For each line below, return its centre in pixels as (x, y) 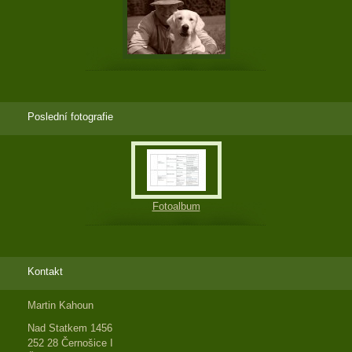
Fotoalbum (176, 207)
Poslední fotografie (70, 117)
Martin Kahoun (60, 306)
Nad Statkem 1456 (70, 328)
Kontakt (45, 272)
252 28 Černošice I (70, 343)
